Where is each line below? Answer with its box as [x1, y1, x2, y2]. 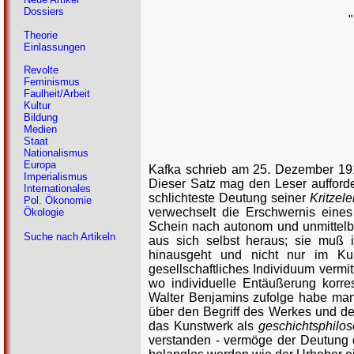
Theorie [24, 28, 58, 41]
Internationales [24, 183, 91, 195]
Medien [24, 123, 57, 136]
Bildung [24, 111, 58, 124]
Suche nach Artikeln [24, 231, 115, 243]
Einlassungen [24, 40, 85, 53]
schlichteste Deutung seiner [149, 190, 311, 205]
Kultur [24, 100, 51, 112]
